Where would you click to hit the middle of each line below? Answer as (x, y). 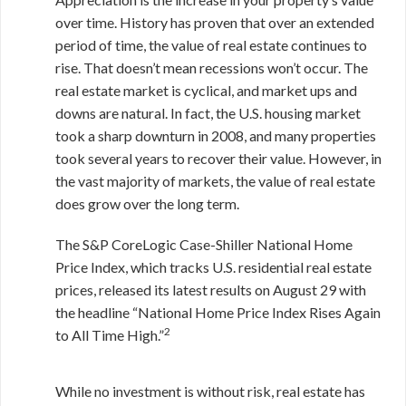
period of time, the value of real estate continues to (211, 45)
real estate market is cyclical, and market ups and (206, 90)
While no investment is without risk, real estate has (210, 391)
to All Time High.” (110, 335)
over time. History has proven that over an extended (215, 22)
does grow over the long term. (147, 203)
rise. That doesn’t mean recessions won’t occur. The (212, 68)
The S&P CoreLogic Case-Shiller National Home (204, 244)
